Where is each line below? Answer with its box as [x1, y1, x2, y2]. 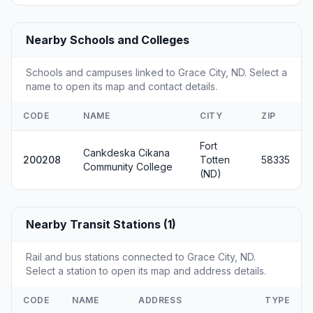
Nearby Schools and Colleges [26, 33, 189, 47]
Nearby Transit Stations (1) [26, 217, 176, 231]
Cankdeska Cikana [83, 147, 170, 159]
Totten [200, 154, 230, 166]
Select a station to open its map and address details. [26, 265, 266, 277]
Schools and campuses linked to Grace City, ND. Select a [26, 66, 287, 78]
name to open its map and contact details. [26, 80, 217, 92]
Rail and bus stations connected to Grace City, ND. [26, 251, 256, 263]
